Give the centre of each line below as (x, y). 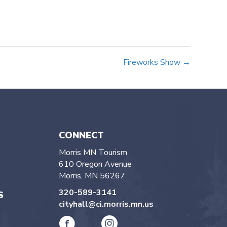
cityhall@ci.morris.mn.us (106, 204)
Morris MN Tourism (93, 153)
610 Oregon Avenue (95, 164)
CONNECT (81, 135)
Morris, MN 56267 (92, 176)
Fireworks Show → (157, 62)
